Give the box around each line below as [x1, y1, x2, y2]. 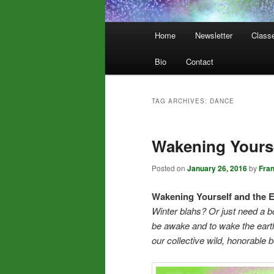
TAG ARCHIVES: [152, 97, 210, 106]
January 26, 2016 [187, 163, 247, 174]
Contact [185, 56, 213, 68]
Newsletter [194, 29, 232, 42]
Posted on [152, 163, 187, 174]
